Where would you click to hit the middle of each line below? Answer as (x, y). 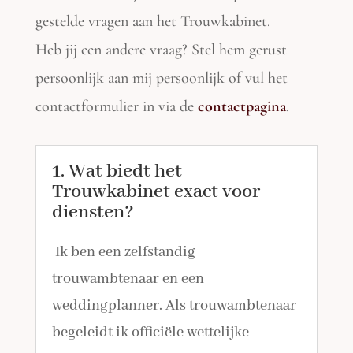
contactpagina (242, 106)
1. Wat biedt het (117, 171)
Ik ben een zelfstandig (124, 252)
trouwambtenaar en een (128, 279)
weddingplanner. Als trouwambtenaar (175, 306)
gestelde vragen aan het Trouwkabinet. (153, 21)
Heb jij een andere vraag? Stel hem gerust (162, 50)
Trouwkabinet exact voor (156, 192)
